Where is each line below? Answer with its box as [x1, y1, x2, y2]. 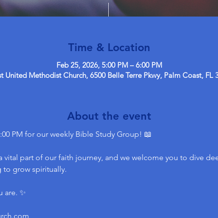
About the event [67, 109, 151, 123]
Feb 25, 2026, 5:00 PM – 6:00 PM [56, 60, 162, 70]
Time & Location [68, 40, 150, 54]
